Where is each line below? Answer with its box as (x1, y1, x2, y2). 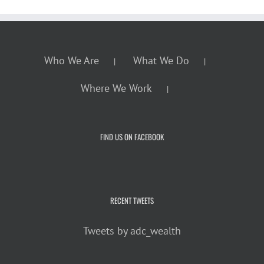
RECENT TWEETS (110, 194, 154, 206)
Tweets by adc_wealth (83, 223, 181, 237)
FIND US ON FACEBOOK (100, 130, 164, 143)
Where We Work (81, 81, 152, 95)
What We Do (133, 53, 189, 67)
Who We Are (44, 53, 99, 67)
